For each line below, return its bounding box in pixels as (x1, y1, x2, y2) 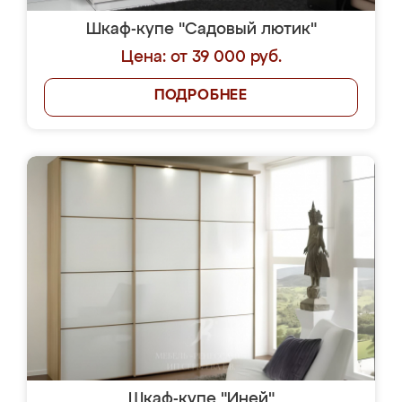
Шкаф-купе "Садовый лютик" (85, 22, 317, 38)
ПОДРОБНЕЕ (153, 89, 249, 103)
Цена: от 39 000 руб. (120, 49, 282, 66)
